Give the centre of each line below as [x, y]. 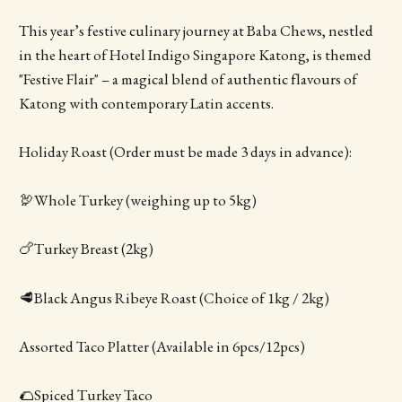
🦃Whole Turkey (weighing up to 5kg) [137, 201]
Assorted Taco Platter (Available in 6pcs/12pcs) [162, 346]
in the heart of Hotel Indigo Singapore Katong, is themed [195, 54]
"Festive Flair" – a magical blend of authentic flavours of [188, 79]
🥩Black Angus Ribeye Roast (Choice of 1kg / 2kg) [174, 297]
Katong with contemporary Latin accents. [146, 103]
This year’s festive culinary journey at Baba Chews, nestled [196, 30]
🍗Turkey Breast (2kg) [86, 249]
